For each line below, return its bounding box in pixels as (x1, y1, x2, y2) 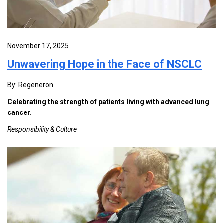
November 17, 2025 (7, 41, 69, 50)
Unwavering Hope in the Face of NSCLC (7, 57, 202, 70)
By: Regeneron (7, 80, 53, 89)
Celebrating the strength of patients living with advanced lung (7, 97, 209, 106)
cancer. (7, 108, 32, 116)
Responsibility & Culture (7, 125, 77, 133)
